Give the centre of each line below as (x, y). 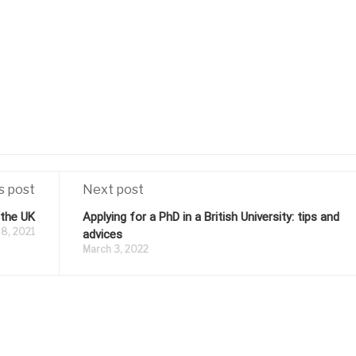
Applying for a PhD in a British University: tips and (211, 217)
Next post (113, 190)
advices (103, 234)
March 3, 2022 (116, 249)
